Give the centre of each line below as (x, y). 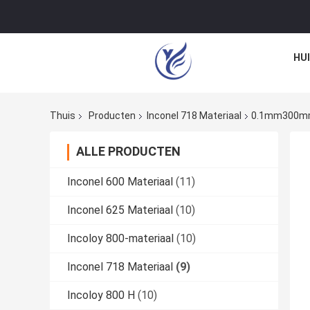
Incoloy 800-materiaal (120, 239)
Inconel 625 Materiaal (120, 210)
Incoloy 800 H (101, 295)
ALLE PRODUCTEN (128, 152)
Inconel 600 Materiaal (120, 182)
